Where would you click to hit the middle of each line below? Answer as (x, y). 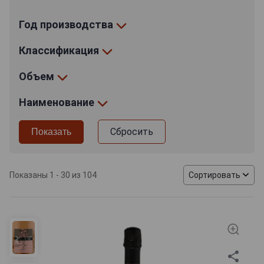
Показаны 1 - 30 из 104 (53, 175)
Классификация (60, 50)
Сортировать (214, 175)
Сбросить (132, 131)
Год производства (67, 24)
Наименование (58, 102)
